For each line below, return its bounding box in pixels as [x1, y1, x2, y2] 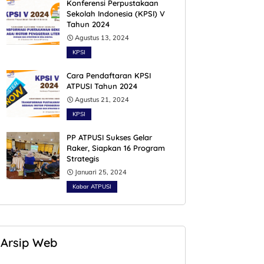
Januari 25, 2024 [75, 168, 127, 176]
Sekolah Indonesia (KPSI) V [67, 9, 165, 18]
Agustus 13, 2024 [75, 34, 129, 42]
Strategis [67, 154, 99, 163]
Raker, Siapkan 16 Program [67, 143, 165, 153]
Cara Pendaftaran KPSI [67, 71, 151, 80]
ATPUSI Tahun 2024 [67, 81, 138, 91]
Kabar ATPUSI [72, 183, 111, 190]
